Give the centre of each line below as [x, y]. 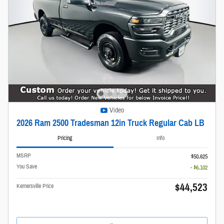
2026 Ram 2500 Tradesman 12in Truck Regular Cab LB [110, 123]
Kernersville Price [35, 186]
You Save [27, 166]
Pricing [65, 138]
